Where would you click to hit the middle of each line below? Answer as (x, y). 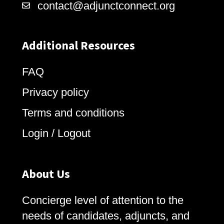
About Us (46, 174)
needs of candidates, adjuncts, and (106, 216)
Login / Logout (56, 133)
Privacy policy (55, 92)
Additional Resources (78, 46)
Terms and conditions (73, 113)
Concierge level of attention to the (103, 200)
